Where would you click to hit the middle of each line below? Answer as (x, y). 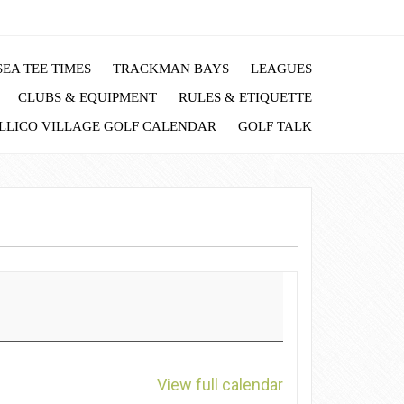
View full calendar (220, 385)
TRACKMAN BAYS (171, 69)
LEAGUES (281, 69)
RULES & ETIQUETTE (245, 97)
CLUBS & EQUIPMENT (87, 97)
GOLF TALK (275, 126)
